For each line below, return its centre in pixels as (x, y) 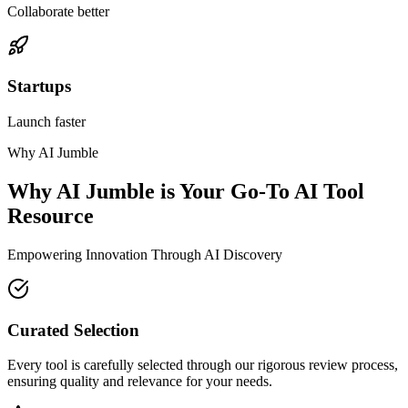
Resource (51, 216)
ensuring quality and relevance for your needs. (140, 382)
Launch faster (46, 122)
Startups (39, 87)
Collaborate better (58, 11)
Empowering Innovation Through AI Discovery (145, 254)
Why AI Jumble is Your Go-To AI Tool (186, 192)
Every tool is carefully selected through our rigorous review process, (203, 365)
